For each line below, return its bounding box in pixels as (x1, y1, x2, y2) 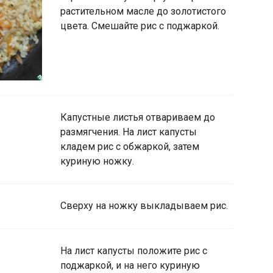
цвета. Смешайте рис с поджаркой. (60, 20, 219, 32)
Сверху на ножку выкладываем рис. (60, 200, 228, 212)
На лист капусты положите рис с (60, 244, 207, 257)
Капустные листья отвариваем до (60, 111, 215, 123)
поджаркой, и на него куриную (60, 259, 200, 271)
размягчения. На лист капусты (60, 126, 197, 138)
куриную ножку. (60, 155, 134, 167)
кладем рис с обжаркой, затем (60, 140, 199, 152)
